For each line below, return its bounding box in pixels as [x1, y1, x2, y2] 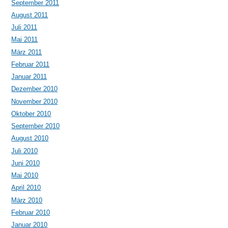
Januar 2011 [11, 73, 47, 81]
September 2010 [11, 122, 60, 130]
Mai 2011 [11, 36, 38, 44]
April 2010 [11, 184, 41, 192]
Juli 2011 [11, 23, 38, 32]
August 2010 [11, 134, 49, 142]
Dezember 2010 [11, 85, 58, 93]
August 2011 [11, 11, 48, 19]
